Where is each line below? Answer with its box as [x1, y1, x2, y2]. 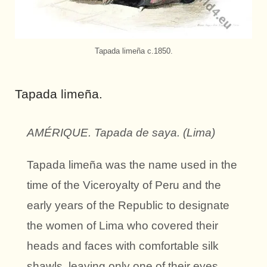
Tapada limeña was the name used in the [27, 159, 237, 172]
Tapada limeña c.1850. [94, 46, 173, 56]
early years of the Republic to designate [27, 199, 229, 212]
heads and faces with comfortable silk [27, 240, 219, 253]
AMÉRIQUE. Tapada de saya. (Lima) [27, 126, 215, 139]
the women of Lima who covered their [27, 219, 218, 232]
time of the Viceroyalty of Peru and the [27, 179, 221, 192]
